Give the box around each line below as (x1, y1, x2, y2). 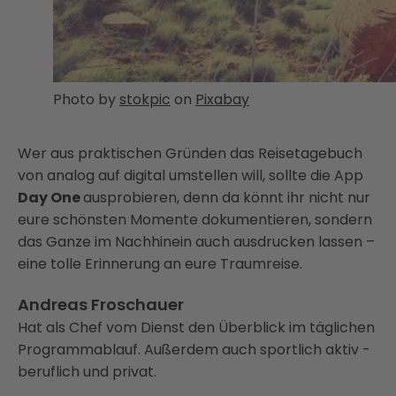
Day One (18, 187, 83, 208)
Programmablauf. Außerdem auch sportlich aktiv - (18, 339, 370, 360)
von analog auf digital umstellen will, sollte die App (18, 165, 363, 186)
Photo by (53, 89, 119, 110)
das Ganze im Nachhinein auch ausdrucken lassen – (18, 232, 375, 252)
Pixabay (195, 89, 249, 110)
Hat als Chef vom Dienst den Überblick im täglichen (18, 317, 375, 338)
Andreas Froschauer (18, 293, 184, 316)
